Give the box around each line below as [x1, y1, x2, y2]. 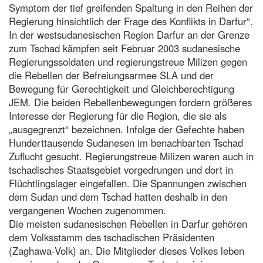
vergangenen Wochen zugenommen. [9, 203, 166, 217]
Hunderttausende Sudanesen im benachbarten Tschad [9, 135, 243, 150]
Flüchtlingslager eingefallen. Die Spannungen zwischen [9, 176, 247, 190]
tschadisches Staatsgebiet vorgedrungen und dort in [9, 162, 233, 177]
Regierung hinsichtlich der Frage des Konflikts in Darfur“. [9, 14, 253, 28]
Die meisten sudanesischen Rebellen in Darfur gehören [9, 216, 247, 231]
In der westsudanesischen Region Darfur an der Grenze [9, 27, 249, 42]
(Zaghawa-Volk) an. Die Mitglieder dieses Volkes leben [9, 243, 244, 258]
